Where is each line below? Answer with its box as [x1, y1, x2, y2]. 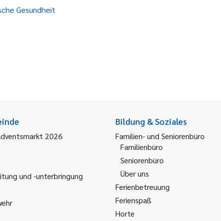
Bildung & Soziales [115, 116, 187, 127]
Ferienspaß [115, 195, 151, 205]
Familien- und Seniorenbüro [115, 131, 205, 141]
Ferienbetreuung [115, 182, 170, 192]
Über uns [120, 168, 149, 179]
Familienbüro [120, 142, 163, 152]
